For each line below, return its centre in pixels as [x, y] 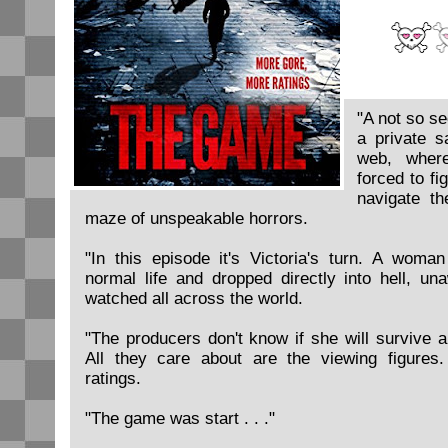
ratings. [113, 379]
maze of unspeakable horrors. [196, 219]
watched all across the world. [194, 299]
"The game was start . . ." [180, 419]
